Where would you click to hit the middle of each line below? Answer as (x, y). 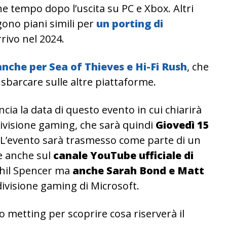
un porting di (128, 23)
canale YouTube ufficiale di (123, 155)
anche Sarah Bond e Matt (138, 170)
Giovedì (175, 125)
